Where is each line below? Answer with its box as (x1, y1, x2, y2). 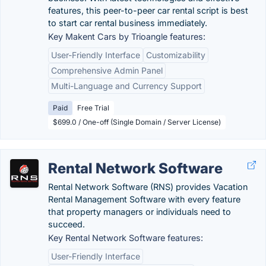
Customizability (146, 50, 205, 60)
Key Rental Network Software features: (48, 233, 203, 243)
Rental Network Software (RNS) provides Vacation (48, 182, 248, 192)
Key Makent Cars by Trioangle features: (48, 31, 205, 42)
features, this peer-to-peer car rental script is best (48, 5, 248, 15)
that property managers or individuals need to (48, 207, 231, 217)
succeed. (48, 219, 85, 229)
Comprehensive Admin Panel (51, 65, 163, 75)
